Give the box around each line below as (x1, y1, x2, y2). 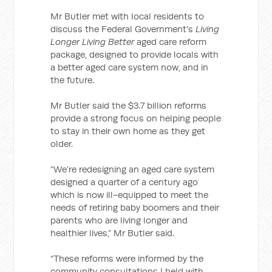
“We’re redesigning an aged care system (50, 163, 215, 175)
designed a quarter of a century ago (50, 176, 199, 188)
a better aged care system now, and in (50, 61, 209, 73)
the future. (50, 74, 95, 86)
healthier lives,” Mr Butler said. (50, 227, 175, 239)
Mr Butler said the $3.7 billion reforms (50, 100, 207, 111)
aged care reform (134, 36, 207, 47)
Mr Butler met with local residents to (50, 10, 205, 22)
